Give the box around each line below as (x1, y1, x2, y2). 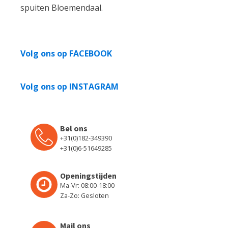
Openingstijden (60, 170, 117, 181)
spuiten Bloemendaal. (20, 2, 103, 13)
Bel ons (60, 123, 88, 133)
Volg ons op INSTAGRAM (20, 80, 119, 92)
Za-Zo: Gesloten (60, 190, 109, 200)
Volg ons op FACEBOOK (20, 47, 112, 59)
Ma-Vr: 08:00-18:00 (60, 180, 115, 190)
